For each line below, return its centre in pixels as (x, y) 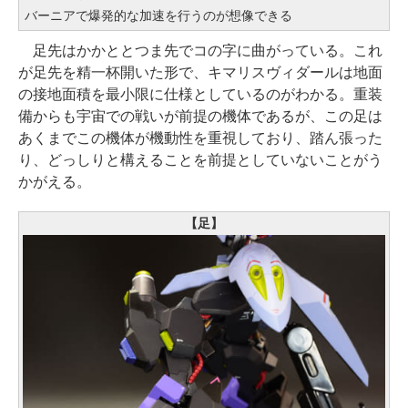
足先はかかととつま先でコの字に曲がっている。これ (200, 51)
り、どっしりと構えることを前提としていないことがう (200, 160)
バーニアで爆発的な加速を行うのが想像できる (158, 16)
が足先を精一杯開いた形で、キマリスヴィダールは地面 (200, 73)
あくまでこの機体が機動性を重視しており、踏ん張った (200, 138)
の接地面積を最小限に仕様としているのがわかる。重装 (200, 95)
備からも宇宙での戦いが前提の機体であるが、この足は (200, 117)
